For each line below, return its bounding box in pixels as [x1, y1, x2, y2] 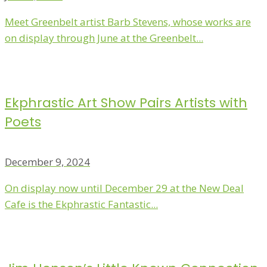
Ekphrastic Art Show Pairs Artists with [5, 93, 247, 112]
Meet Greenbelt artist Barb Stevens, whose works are [5, 15, 251, 29]
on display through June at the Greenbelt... [5, 31, 203, 45]
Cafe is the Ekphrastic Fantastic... [5, 197, 158, 211]
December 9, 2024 [5, 154, 90, 169]
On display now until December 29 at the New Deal [5, 181, 244, 195]
